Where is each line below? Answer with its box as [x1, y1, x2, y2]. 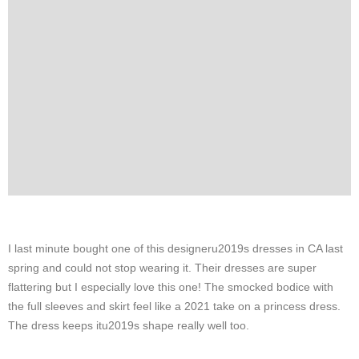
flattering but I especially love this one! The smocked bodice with [8, 280, 333, 293]
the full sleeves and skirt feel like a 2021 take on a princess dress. [8, 299, 341, 313]
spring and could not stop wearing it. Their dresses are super [8, 260, 317, 274]
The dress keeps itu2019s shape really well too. [8, 318, 249, 332]
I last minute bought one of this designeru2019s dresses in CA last [8, 241, 343, 255]
